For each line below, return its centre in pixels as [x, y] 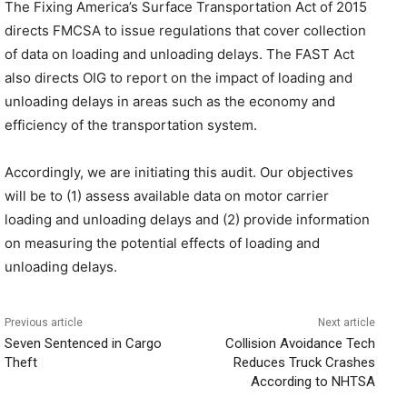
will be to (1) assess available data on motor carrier [167, 196]
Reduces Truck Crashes [304, 362]
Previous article [44, 323]
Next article [346, 323]
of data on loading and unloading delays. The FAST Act [179, 54]
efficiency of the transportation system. [131, 125]
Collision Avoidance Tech [300, 343]
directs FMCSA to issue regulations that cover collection [185, 30]
